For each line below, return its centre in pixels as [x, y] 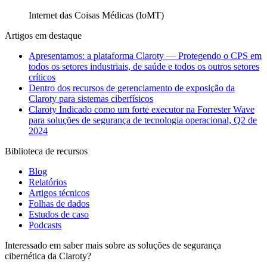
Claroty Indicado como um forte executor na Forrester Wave [142, 110]
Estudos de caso [59, 215]
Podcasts [45, 225]
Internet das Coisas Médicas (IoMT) [96, 15]
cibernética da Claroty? [48, 256]
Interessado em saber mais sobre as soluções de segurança [113, 246]
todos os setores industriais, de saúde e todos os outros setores [144, 67]
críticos [42, 77]
